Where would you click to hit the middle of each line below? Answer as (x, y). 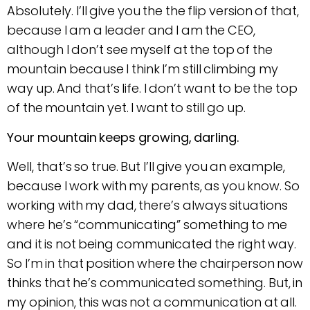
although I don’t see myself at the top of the (140, 50)
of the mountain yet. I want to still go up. (126, 108)
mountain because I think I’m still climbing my (143, 69)
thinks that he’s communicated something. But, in (155, 283)
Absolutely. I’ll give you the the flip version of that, (153, 11)
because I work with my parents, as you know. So (153, 186)
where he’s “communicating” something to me (147, 225)
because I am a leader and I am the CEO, (131, 30)
